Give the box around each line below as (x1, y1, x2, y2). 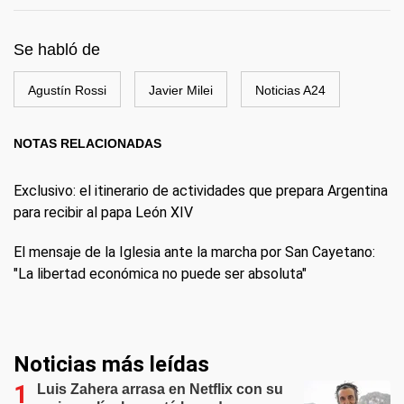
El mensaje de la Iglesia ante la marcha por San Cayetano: (14, 243, 375, 261)
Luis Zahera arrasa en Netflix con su (37, 381, 283, 397)
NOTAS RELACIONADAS (14, 135, 161, 151)
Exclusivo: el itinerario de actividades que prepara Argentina (14, 181, 388, 199)
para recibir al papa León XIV (14, 203, 193, 221)
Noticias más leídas (14, 351, 209, 377)
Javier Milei (149, 82, 213, 97)
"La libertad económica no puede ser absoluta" (14, 264, 307, 282)
